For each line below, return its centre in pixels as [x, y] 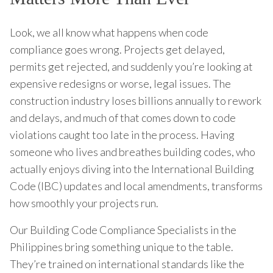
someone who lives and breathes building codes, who [133, 151]
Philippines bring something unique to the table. [122, 246]
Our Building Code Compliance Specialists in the [123, 229]
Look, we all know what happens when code [109, 32]
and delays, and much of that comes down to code [123, 117]
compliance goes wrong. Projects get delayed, [117, 49]
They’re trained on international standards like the [127, 264]
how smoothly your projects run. [84, 203]
